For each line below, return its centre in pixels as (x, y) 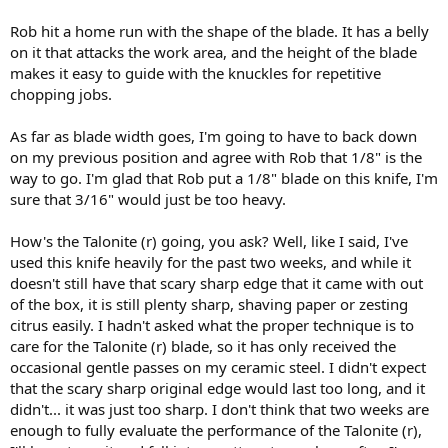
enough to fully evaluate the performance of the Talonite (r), (216, 429)
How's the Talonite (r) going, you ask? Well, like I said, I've (209, 240)
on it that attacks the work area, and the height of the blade (213, 51)
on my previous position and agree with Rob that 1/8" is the (216, 156)
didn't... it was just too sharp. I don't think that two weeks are (219, 408)
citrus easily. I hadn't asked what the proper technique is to (212, 324)
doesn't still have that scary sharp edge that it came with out (216, 282)
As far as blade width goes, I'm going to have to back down (213, 135)
